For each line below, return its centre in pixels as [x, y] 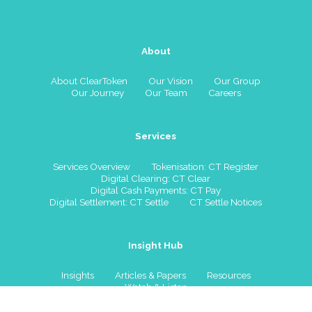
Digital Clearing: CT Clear [156, 178]
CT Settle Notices [226, 202]
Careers [224, 93]
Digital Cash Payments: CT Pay [156, 190]
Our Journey [97, 93]
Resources [228, 275]
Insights [77, 275]
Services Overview [92, 166]
